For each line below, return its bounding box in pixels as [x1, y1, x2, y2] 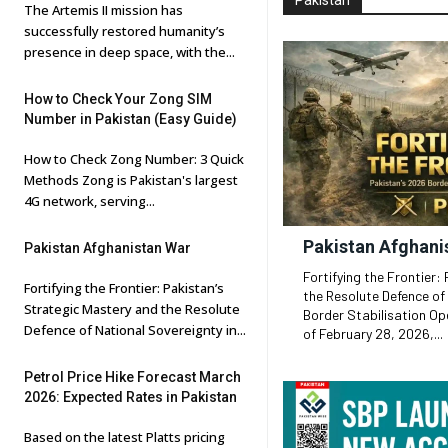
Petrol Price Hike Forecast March [24, 369, 241, 385]
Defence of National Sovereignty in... [24, 321, 246, 339]
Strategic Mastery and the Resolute [24, 300, 240, 318]
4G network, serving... [24, 192, 155, 210]
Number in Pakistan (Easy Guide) [24, 111, 237, 127]
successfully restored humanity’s [24, 22, 225, 40]
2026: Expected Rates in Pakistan [24, 389, 237, 405]
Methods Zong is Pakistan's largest [24, 171, 238, 189]
